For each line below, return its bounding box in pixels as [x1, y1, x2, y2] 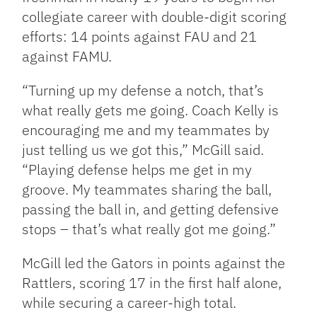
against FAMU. [22, 47, 113, 66]
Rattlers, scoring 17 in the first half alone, [22, 273, 282, 292]
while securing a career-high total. [22, 293, 237, 312]
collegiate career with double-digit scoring [22, 7, 287, 26]
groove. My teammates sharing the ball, [22, 180, 272, 199]
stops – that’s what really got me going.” [22, 219, 277, 238]
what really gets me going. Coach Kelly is [22, 100, 279, 120]
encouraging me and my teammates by [22, 120, 270, 139]
